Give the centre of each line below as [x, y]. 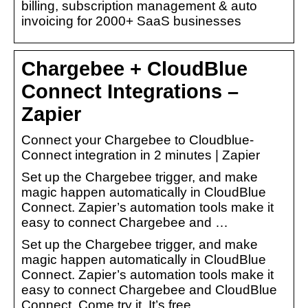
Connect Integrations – [130, 91]
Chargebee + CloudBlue [134, 68]
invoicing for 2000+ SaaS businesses [131, 21]
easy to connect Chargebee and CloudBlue [149, 289]
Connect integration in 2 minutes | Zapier [141, 155]
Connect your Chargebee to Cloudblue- [137, 140]
